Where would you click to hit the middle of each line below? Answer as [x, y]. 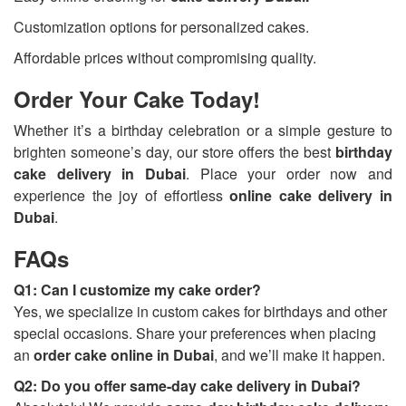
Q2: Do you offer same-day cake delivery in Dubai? [187, 386]
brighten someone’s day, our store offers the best [174, 152]
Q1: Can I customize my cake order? [137, 290]
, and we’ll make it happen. [300, 355]
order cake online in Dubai [124, 355]
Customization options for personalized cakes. [161, 27]
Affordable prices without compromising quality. [165, 58]
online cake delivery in [311, 196]
